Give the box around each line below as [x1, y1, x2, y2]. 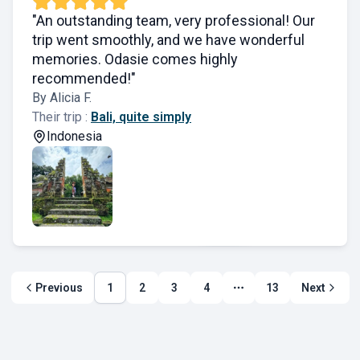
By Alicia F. [32, 90, 92, 105]
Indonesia [47, 129, 102, 144]
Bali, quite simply [91, 109, 191, 125]
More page [237, 288, 294, 301]
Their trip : [32, 109, 91, 125]
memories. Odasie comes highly [32, 51, 238, 67]
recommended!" [32, 70, 136, 87]
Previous [35, 281, 83, 294]
